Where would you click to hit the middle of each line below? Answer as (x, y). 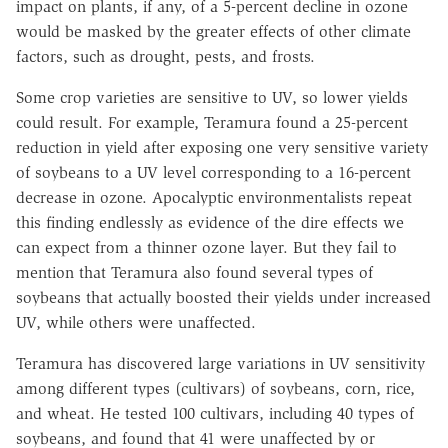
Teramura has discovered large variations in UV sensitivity (220, 364)
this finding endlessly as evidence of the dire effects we (210, 223)
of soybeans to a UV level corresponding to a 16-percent (213, 173)
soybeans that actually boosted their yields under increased (223, 298)
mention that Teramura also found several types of (194, 273)
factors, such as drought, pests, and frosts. (165, 57)
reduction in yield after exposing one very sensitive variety (222, 148)
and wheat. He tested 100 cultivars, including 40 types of (215, 414)
